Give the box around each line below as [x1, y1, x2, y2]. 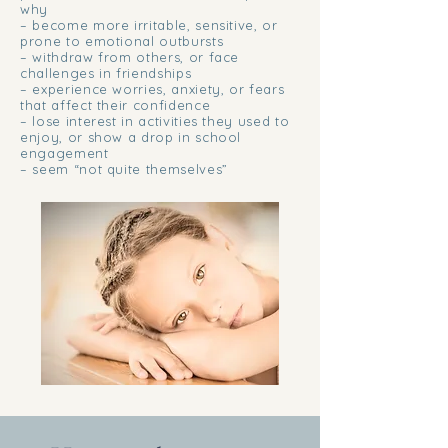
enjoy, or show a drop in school [20, 129, 242, 145]
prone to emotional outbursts [20, 33, 224, 49]
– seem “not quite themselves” [20, 161, 228, 177]
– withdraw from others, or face [20, 49, 240, 65]
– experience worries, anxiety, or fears [20, 81, 285, 97]
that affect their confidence [20, 97, 211, 113]
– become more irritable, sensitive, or [20, 17, 278, 33]
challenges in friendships [20, 65, 192, 81]
